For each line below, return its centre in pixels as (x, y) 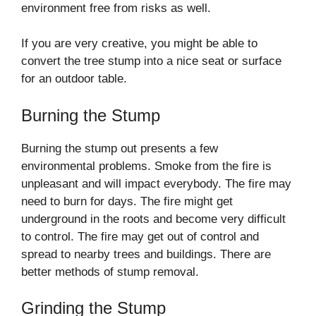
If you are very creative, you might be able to (139, 44)
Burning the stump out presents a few (120, 148)
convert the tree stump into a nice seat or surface (151, 61)
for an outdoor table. (74, 79)
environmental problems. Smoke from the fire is (146, 166)
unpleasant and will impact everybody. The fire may (156, 183)
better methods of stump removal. (110, 272)
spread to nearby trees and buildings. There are (146, 254)
